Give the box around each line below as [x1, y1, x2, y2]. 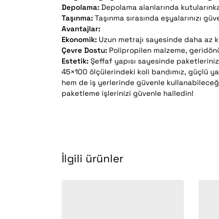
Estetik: [62, 56, 89, 66]
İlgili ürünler [62, 152, 124, 166]
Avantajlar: [62, 23, 101, 33]
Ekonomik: [62, 34, 97, 44]
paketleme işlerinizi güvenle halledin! [62, 88, 194, 98]
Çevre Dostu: [62, 45, 108, 55]
